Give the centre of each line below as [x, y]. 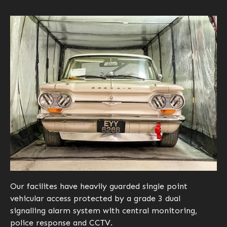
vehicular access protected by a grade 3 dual [95, 198]
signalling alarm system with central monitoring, [104, 210]
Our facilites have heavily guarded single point [99, 186]
